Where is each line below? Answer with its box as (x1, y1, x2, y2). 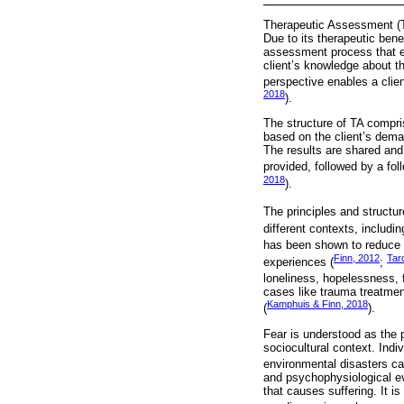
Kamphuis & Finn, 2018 (267, 298, 368, 310)
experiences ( (263, 255, 334, 269)
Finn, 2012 (334, 252, 380, 263)
